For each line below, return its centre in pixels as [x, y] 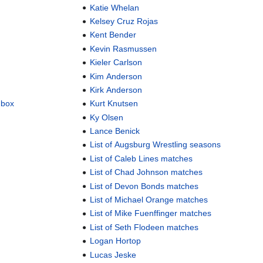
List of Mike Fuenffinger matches [151, 213]
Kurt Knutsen [114, 104]
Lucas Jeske [113, 254]
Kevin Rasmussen [124, 48]
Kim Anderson [116, 76]
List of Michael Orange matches [149, 200]
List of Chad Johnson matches [146, 172]
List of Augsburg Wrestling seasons [156, 145]
